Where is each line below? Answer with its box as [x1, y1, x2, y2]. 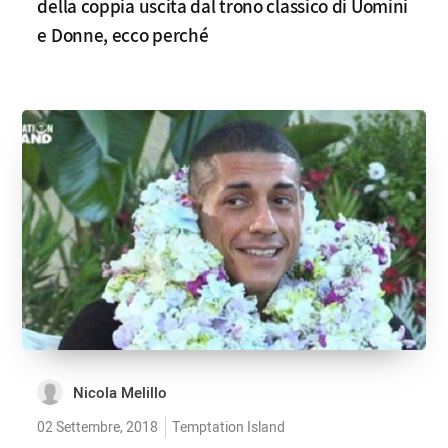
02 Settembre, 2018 [37, 417, 159, 438]
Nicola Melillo [73, 382, 168, 404]
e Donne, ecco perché [37, 22, 209, 48]
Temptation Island [172, 417, 286, 438]
